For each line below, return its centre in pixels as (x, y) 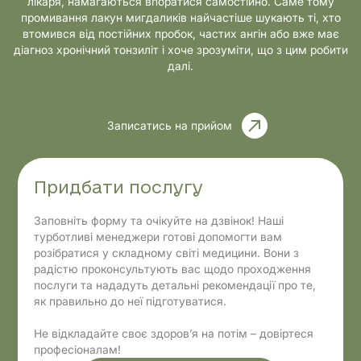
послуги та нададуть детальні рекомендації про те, (175, 285)
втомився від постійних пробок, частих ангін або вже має (180, 33)
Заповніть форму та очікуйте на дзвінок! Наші (159, 220)
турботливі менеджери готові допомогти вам (158, 237)
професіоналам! (78, 349)
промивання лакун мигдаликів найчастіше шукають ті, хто (180, 17)
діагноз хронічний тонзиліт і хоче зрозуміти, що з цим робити (180, 50)
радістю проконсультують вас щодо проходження (173, 269)
